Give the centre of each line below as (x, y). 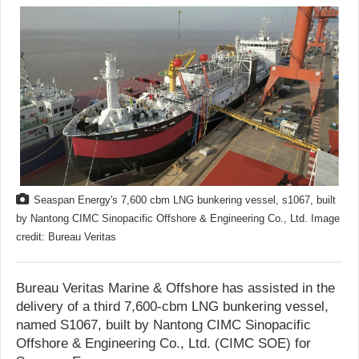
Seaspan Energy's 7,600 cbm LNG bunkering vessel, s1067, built (185, 200)
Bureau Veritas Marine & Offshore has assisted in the (175, 288)
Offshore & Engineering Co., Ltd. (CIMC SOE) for (163, 343)
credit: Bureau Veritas (66, 237)
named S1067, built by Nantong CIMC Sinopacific (163, 325)
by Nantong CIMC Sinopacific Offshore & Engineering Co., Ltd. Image (178, 218)
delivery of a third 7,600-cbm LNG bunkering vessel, (172, 306)
